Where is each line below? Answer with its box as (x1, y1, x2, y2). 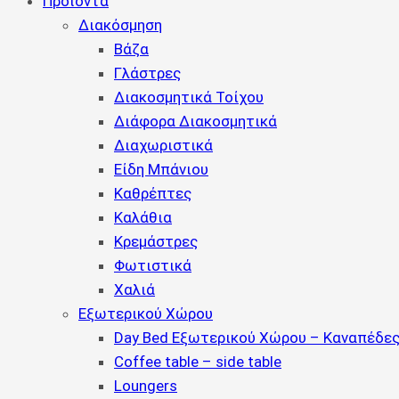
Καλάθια (114, 208, 172, 226)
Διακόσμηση (78, 16, 162, 34)
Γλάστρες (114, 64, 181, 82)
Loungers (114, 377, 177, 395)
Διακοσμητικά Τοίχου (114, 88, 264, 106)
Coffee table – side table (114, 353, 281, 370)
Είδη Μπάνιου (114, 160, 208, 178)
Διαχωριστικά (114, 136, 213, 154)
